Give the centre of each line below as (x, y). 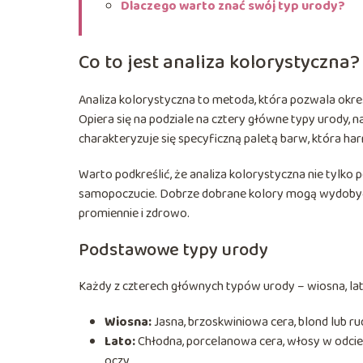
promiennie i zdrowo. (134, 213)
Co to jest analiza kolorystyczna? (219, 62)
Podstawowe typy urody (173, 250)
